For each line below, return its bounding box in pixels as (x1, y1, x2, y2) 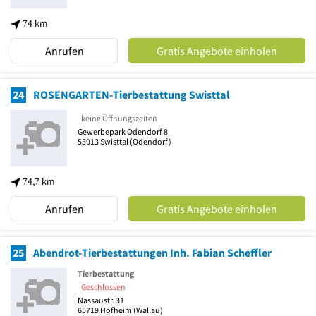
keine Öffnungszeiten (81, 112, 157, 123)
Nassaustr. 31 (78, 294, 124, 305)
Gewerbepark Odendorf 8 (78, 126, 168, 137)
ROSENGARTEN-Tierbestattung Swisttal (33, 87, 230, 102)
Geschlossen (81, 281, 126, 292)
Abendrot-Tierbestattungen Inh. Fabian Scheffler (33, 245, 272, 260)
